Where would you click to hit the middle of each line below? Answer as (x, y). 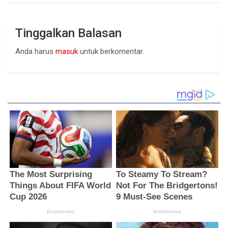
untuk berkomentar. (111, 52)
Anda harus (35, 52)
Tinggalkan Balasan (68, 33)
